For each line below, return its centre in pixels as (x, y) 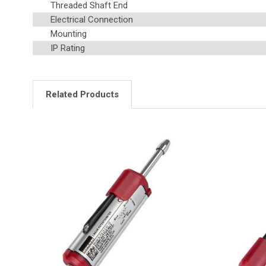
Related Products (82, 94)
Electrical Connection (92, 19)
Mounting (69, 34)
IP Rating (68, 48)
